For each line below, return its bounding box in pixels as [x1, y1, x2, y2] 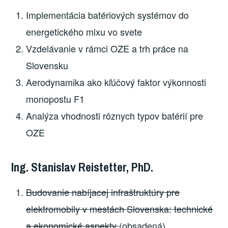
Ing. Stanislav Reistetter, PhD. [11, 159, 154, 176]
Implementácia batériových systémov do [26, 8, 189, 22]
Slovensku [26, 59, 69, 72]
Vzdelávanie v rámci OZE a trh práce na [26, 42, 189, 55]
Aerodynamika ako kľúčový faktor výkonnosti [26, 75, 207, 89]
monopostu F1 [26, 92, 85, 106]
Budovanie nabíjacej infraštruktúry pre [26, 185, 180, 198]
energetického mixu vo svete [26, 25, 148, 39]
